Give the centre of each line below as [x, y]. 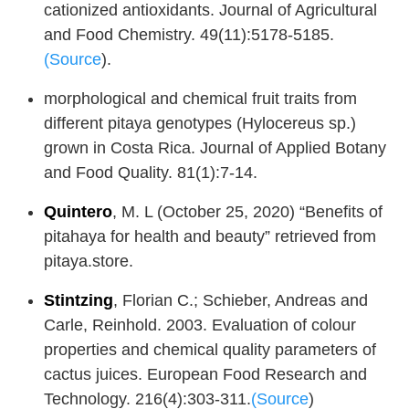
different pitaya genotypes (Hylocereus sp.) [200, 124]
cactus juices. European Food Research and [205, 375]
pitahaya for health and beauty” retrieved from [210, 237]
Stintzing [79, 301]
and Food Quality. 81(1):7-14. [151, 173]
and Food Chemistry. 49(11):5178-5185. [189, 35]
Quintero [78, 212]
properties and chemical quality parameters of [210, 350]
